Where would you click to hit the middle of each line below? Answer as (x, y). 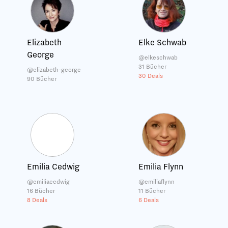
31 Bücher (152, 67)
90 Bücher (42, 79)
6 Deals (148, 200)
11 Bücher (152, 191)
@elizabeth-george (54, 70)
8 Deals (37, 200)
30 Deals (150, 76)
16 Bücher (41, 191)
